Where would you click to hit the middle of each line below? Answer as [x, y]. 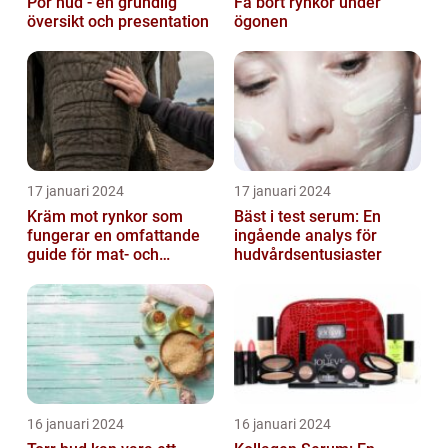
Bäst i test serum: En [307, 216]
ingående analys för [305, 235]
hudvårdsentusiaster [308, 254]
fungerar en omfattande [60, 235]
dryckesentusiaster [95, 273]
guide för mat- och [93, 254]
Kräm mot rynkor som [105, 216]
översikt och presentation [118, 21]
